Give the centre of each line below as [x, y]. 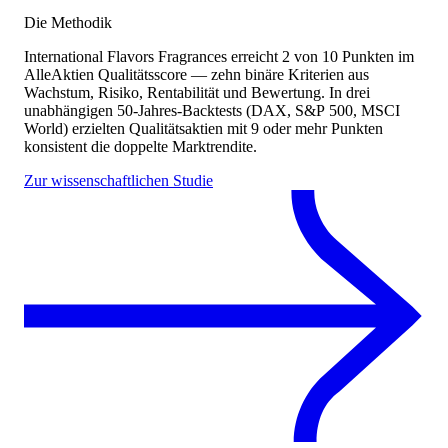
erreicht [252, 57]
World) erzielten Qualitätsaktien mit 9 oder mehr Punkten [203, 129]
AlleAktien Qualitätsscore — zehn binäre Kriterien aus [196, 75]
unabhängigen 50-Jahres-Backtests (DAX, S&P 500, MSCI [212, 111]
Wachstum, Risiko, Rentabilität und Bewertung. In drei [197, 93]
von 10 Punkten [342, 57]
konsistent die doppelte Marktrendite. [140, 147]
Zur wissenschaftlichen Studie [118, 181]
